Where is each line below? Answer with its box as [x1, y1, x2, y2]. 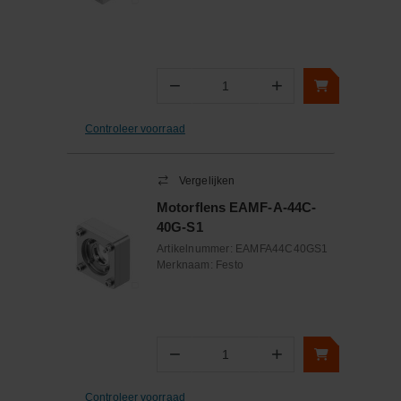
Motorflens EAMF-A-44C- [157, 200, 317, 215]
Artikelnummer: [157, 243, 235, 255]
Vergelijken [179, 175, 235, 187]
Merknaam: [157, 259, 216, 271]
